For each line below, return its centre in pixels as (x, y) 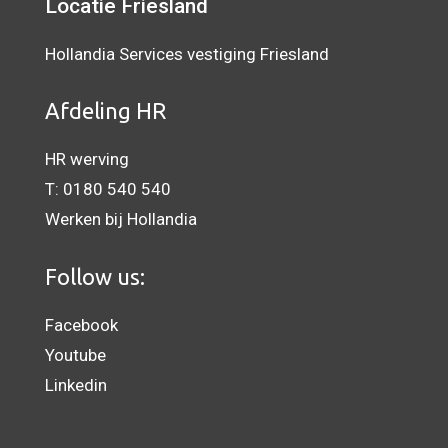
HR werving (87, 159)
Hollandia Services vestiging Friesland (187, 53)
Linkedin (76, 384)
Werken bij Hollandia (121, 219)
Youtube (75, 354)
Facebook (81, 324)
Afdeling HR (105, 110)
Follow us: (95, 276)
